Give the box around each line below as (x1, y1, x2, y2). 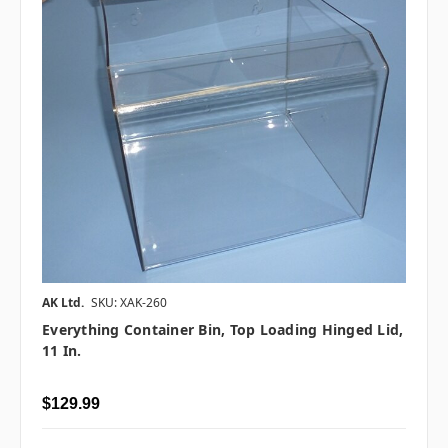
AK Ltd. (42, 294, 84, 312)
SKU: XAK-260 (91, 294, 167, 312)
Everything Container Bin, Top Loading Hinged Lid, (42, 320, 404, 340)
